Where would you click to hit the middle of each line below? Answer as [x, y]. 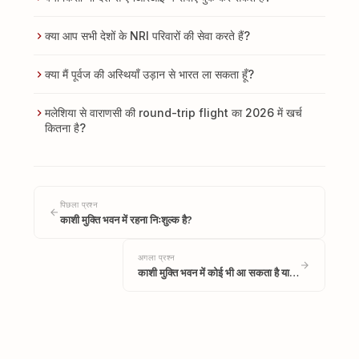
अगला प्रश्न [157, 258]
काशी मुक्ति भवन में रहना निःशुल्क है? [126, 220]
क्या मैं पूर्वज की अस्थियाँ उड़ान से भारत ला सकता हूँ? [149, 74]
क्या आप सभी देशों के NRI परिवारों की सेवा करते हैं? [147, 36]
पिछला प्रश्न [79, 205]
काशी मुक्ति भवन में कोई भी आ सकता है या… [219, 272]
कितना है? [65, 128]
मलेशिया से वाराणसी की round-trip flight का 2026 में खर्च [173, 113]
